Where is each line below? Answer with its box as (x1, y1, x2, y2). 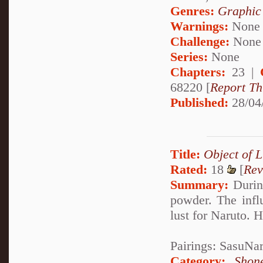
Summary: (170, 177, 228, 193)
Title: (170, 147, 200, 162)
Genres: (170, 3, 218, 18)
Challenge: (170, 33, 230, 49)
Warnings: (170, 18, 232, 33)
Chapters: (170, 64, 225, 79)
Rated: (170, 162, 207, 177)
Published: (170, 95, 228, 110)
